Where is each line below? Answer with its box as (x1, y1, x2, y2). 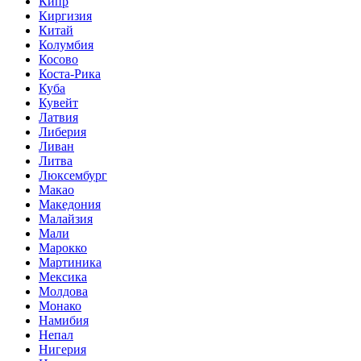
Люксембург (39, 168, 107, 182)
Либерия (39, 124, 86, 139)
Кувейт (39, 95, 78, 110)
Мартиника (39, 255, 102, 269)
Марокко (39, 240, 87, 255)
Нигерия (39, 342, 86, 356)
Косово (39, 52, 78, 66)
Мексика (39, 269, 87, 284)
